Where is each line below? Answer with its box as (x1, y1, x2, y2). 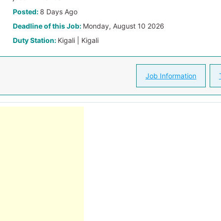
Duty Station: (13, 36, 58, 44)
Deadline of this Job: (13, 22, 83, 30)
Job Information (145, 72, 196, 80)
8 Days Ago (40, 7, 78, 16)
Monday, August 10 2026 (83, 22, 165, 30)
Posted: (13, 7, 40, 16)
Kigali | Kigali (58, 36, 99, 44)
